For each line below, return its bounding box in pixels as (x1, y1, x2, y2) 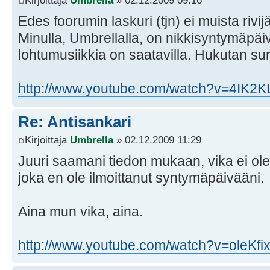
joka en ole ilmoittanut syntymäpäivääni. (18, 169, 264, 186)
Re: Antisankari (18, 113, 131, 131)
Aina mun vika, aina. (18, 203, 143, 219)
